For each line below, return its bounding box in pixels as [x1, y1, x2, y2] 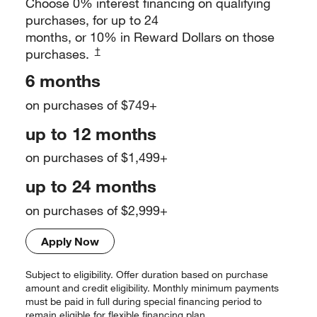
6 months [25, 70, 100, 92]
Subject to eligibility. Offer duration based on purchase [25, 267, 268, 281]
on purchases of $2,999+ [25, 202, 168, 218]
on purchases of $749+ [25, 96, 157, 113]
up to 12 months [25, 122, 156, 144]
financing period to [175, 294, 262, 308]
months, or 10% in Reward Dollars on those [25, 29, 275, 45]
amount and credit [25, 281, 108, 294]
